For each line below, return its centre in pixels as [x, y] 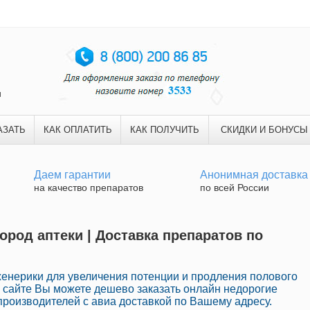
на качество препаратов [89, 188]
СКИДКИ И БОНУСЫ [264, 130]
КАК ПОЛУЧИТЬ [165, 130]
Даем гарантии [72, 175]
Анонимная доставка [254, 175]
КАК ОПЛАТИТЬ [77, 130]
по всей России [235, 188]
